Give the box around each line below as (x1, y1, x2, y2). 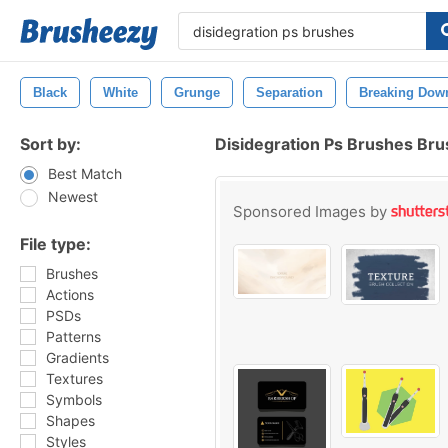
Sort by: (20, 134, 81, 154)
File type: (20, 234, 91, 254)
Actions (46, 286, 94, 303)
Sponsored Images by (233, 202, 391, 221)
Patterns (46, 328, 101, 345)
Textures (46, 370, 103, 387)
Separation (256, 85, 323, 100)
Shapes (46, 412, 95, 429)
